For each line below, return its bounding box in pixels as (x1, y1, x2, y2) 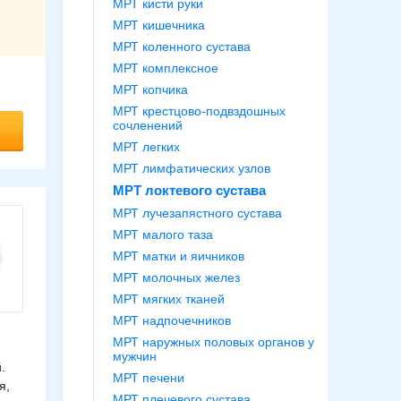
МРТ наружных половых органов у (113, 335, 314, 349)
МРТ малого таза (113, 227, 213, 242)
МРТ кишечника (113, 18, 205, 32)
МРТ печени (113, 371, 184, 385)
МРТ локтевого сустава (113, 183, 266, 198)
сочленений (113, 118, 183, 132)
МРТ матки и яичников (113, 249, 244, 263)
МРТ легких (113, 140, 180, 154)
